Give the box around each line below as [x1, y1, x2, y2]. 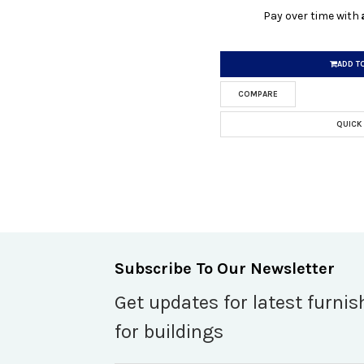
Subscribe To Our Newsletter [115, 258, 335, 278]
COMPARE [238, 89, 279, 99]
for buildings [115, 319, 223, 343]
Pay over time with [263, 8, 362, 23]
